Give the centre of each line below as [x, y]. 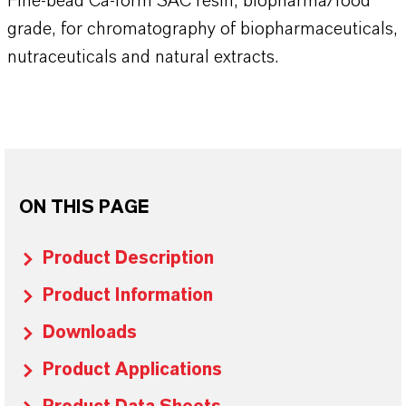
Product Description [128, 258]
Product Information [128, 295]
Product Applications [132, 370]
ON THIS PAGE [84, 208]
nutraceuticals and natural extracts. [143, 57]
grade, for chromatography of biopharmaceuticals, [203, 29]
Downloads [90, 333]
